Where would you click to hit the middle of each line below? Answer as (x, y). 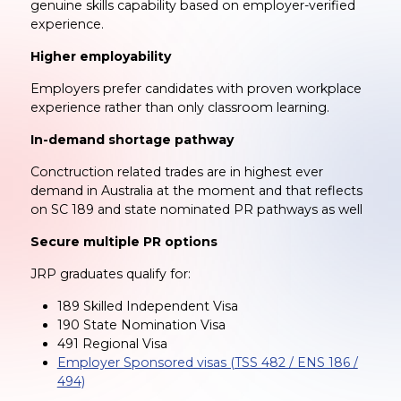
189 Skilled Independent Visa (147, 306)
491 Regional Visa (112, 343)
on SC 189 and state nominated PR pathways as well (196, 209)
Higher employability (100, 56)
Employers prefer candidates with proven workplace (196, 88)
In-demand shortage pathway (132, 139)
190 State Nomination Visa (141, 324)
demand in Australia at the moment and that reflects (196, 190)
